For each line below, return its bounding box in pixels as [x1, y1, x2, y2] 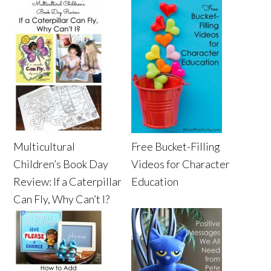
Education [131, 174, 179, 188]
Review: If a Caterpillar [13, 174, 122, 188]
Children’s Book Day [13, 157, 109, 171]
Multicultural [13, 139, 76, 153]
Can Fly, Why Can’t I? [13, 192, 110, 206]
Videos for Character [131, 157, 230, 171]
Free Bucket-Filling [131, 139, 221, 153]
